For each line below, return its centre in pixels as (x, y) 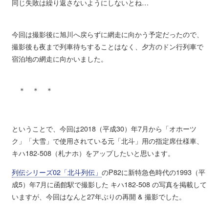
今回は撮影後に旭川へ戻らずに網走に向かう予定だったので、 (107, 34)
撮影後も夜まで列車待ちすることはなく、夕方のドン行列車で (107, 46)
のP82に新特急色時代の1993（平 (153, 172)
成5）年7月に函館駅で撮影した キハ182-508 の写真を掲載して (109, 184)
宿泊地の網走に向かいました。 (59, 58)
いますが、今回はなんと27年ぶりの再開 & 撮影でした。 (99, 197)
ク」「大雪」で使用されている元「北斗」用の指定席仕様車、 (107, 140)
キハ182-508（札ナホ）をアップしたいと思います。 (93, 153)
